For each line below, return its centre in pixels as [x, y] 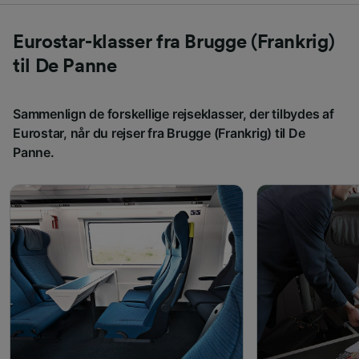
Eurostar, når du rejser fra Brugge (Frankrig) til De [159, 133]
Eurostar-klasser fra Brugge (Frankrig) [174, 42]
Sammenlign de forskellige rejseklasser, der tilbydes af [173, 113]
